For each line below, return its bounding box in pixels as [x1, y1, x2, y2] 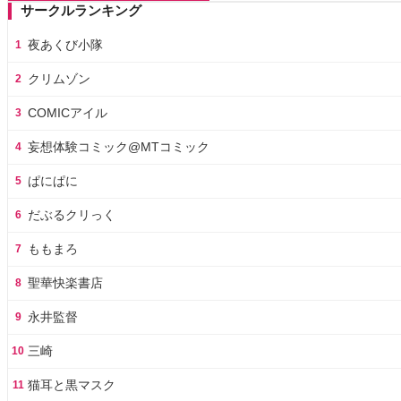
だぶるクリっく [28, 207, 115, 222]
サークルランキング [21, 2, 141, 18]
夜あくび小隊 [28, 37, 103, 52]
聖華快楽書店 [28, 275, 103, 290]
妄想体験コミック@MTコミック [28, 139, 209, 154]
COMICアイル [28, 105, 107, 120]
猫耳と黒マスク [28, 377, 115, 392]
